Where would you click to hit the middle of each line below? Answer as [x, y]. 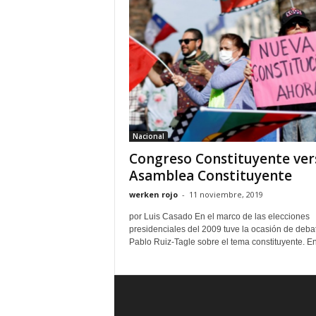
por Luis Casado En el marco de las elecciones [219, 217]
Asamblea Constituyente [210, 176]
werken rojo [153, 194]
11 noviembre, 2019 [226, 194]
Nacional [148, 136]
